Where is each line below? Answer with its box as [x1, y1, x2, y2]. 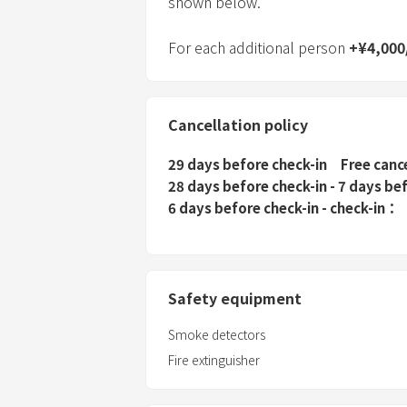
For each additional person [168, 35, 349, 58]
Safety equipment [168, 286, 302, 309]
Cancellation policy [168, 113, 308, 135]
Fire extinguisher [168, 350, 260, 369]
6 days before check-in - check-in [168, 197, 385, 217]
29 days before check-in [168, 154, 327, 174]
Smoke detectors [168, 324, 265, 343]
